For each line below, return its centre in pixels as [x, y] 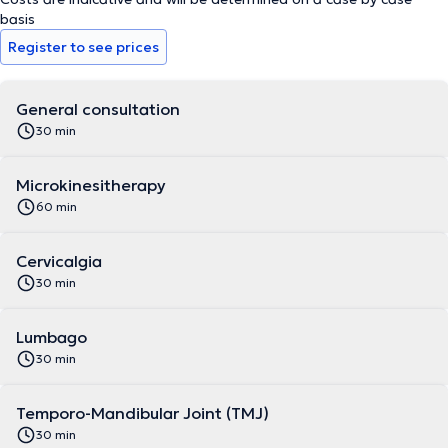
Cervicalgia [59, 261]
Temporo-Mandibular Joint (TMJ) [142, 413]
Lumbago [51, 337]
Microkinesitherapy [91, 185]
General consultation [98, 109]
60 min [56, 206]
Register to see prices [83, 47]
